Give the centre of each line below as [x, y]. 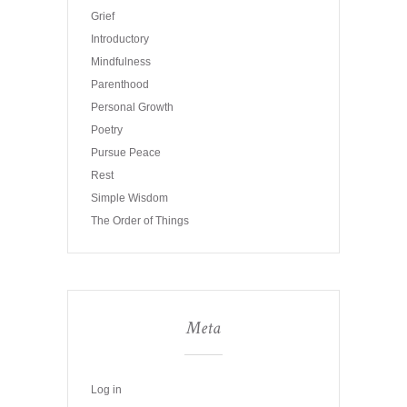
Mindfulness [121, 61]
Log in [106, 389]
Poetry [107, 129]
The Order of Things [140, 220]
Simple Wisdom [129, 198]
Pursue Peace [126, 152]
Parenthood [120, 84]
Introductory [120, 39]
